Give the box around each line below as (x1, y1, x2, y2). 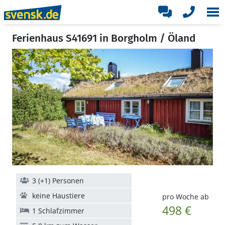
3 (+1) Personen (32, 176, 84, 185)
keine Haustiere (32, 191, 85, 200)
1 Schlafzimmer (32, 206, 84, 215)
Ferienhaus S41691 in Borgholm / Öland (12, 32, 196, 45)
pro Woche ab (162, 192, 209, 201)
